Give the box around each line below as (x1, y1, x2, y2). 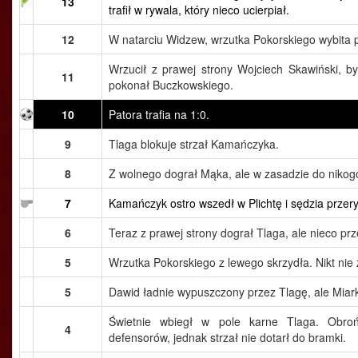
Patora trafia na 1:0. (109, 106, 209, 122)
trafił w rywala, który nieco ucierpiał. (109, 2, 289, 18)
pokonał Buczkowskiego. (109, 77, 233, 93)
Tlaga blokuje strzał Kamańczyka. (109, 136, 279, 152)
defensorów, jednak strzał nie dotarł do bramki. (109, 329, 346, 345)
